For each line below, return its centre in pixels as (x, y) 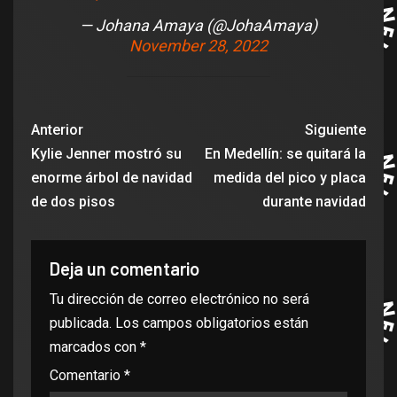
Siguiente (335, 129)
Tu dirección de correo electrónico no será (179, 299)
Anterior (57, 129)
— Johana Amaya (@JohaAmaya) (198, 25)
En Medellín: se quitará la (285, 153)
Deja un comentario (125, 268)
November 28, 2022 (198, 45)
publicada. (81, 323)
